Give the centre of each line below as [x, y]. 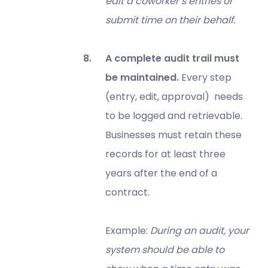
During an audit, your [198, 230]
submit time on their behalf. [170, 20]
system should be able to [165, 249]
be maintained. [143, 77]
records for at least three [165, 154]
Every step [206, 77]
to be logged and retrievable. [173, 115]
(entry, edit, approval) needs [174, 96]
